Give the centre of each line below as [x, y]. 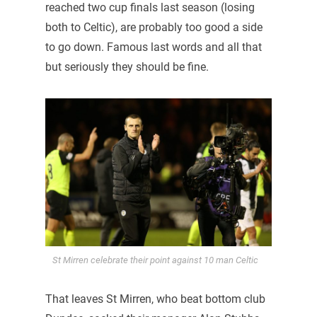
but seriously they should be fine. [127, 67]
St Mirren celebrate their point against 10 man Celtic [155, 260]
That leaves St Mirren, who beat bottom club [155, 299]
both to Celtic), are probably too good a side [154, 27]
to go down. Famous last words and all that [153, 47]
